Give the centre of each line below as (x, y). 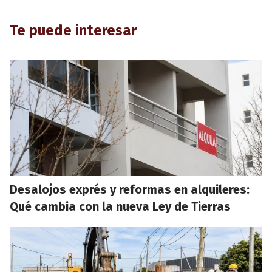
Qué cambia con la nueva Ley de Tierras (120, 207)
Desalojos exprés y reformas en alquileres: (130, 190)
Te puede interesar (73, 31)
